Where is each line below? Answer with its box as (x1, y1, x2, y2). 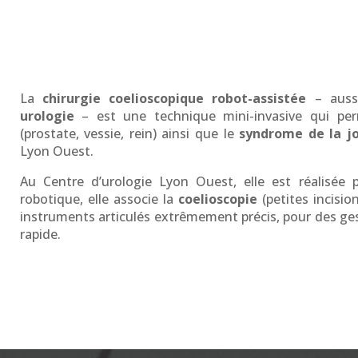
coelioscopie (177, 190, 257, 209)
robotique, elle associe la (19, 190, 178, 209)
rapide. (19, 225, 61, 244)
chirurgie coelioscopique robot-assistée (42, 89, 307, 108)
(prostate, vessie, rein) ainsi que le (19, 125, 240, 143)
